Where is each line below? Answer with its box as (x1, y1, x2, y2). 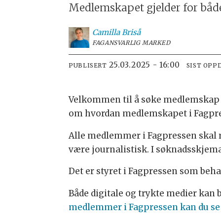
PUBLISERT (69, 61, 107, 69)
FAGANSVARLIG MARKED (92, 39, 171, 47)
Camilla (92, 28, 120, 37)
